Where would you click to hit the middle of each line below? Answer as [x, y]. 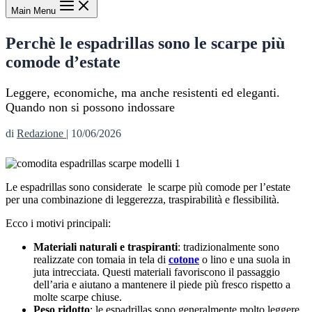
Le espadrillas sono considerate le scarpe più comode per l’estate [148, 187]
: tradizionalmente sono [228, 247]
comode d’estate [63, 62]
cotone [184, 260]
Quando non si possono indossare [90, 108]
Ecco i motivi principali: [58, 224]
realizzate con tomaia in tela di [101, 260]
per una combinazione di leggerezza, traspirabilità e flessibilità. [142, 200]
